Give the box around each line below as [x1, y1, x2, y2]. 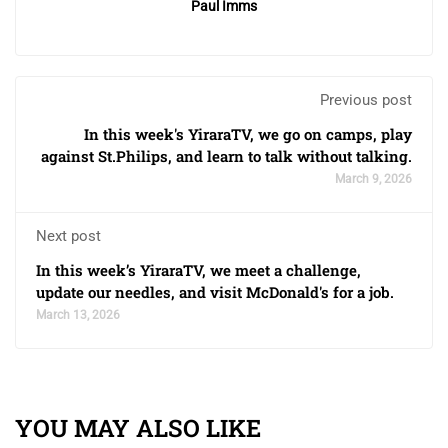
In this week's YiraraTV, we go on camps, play [84, 124, 412, 144]
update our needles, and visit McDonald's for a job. [36, 282, 394, 302]
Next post [36, 227, 101, 245]
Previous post [320, 91, 412, 109]
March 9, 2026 [335, 172, 412, 186]
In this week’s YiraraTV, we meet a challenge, [36, 260, 361, 280]
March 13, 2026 [36, 308, 120, 322]
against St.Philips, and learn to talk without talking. [41, 146, 412, 166]
